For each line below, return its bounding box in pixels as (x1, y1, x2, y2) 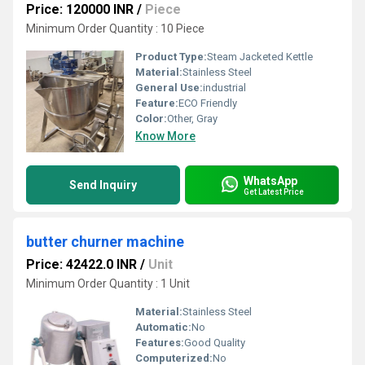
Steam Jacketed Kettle (207, 51, 313, 63)
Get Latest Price (244, 187, 304, 196)
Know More (135, 130, 196, 143)
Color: (135, 112, 167, 125)
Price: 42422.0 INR (26, 257, 137, 272)
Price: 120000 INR (26, 2, 134, 17)
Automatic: (135, 321, 191, 333)
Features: (135, 336, 184, 349)
